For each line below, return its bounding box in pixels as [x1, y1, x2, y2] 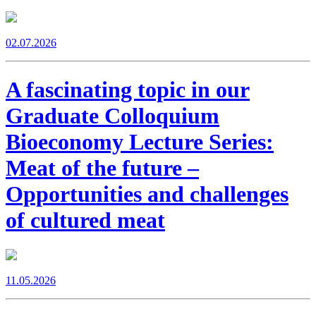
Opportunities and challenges [6, 181, 288, 207]
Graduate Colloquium [6, 103, 219, 129]
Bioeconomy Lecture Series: [6, 129, 274, 155]
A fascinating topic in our [6, 77, 250, 103]
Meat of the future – [6, 155, 199, 181]
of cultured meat [6, 207, 165, 233]
